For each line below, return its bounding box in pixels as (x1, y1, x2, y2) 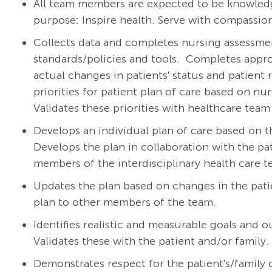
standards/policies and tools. (33, 52, 180, 66)
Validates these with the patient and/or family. (33, 234, 269, 248)
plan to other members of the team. (33, 195, 216, 209)
